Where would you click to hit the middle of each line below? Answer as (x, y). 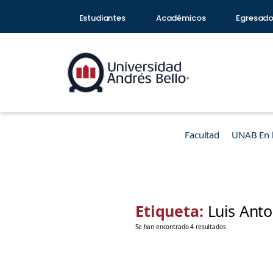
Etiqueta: (172, 211)
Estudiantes (102, 18)
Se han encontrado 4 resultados (181, 227)
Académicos (181, 18)
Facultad (202, 135)
